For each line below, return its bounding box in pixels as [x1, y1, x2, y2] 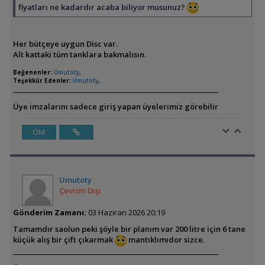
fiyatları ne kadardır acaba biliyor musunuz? [18, 1, 187, 12]
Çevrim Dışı [59, 185, 101, 196]
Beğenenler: [12, 68, 52, 77]
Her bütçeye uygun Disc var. [12, 38, 118, 50]
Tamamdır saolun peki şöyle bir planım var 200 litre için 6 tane [12, 224, 245, 235]
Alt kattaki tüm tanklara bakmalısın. [12, 49, 146, 60]
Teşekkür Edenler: [12, 76, 71, 85]
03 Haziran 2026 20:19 [86, 207, 165, 218]
